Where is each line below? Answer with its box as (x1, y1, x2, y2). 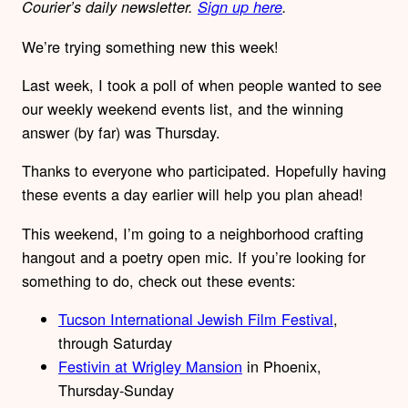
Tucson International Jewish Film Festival (58, 307, 333, 330)
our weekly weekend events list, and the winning (22, 97, 343, 119)
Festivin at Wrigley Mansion (58, 354, 242, 377)
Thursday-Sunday (58, 378, 174, 401)
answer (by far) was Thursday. (22, 120, 220, 143)
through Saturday (58, 331, 172, 353)
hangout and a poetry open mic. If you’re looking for (22, 245, 365, 268)
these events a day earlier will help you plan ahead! (22, 183, 363, 206)
